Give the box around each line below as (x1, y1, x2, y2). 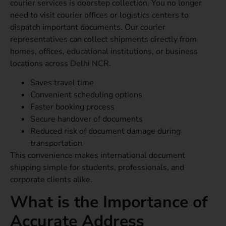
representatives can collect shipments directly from (10, 33, 197, 45)
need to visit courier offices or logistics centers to (10, 9, 189, 21)
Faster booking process (30, 101, 115, 112)
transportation (30, 137, 82, 149)
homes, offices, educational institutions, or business (10, 45, 198, 57)
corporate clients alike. (10, 174, 92, 185)
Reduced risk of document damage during (30, 125, 181, 137)
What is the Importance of (10, 191, 208, 213)
